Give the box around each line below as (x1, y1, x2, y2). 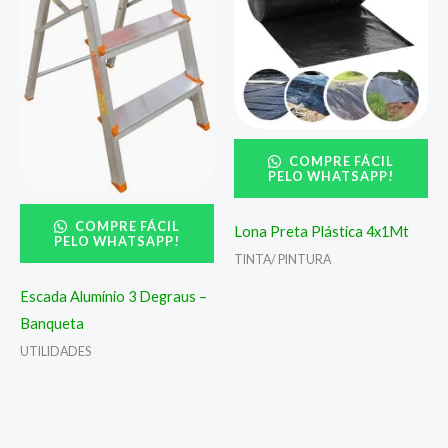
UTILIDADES (20, 344, 91, 360)
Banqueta (20, 314, 84, 332)
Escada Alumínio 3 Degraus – (20, 287, 207, 305)
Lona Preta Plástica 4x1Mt (234, 223, 409, 241)
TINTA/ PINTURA (234, 252, 331, 268)
